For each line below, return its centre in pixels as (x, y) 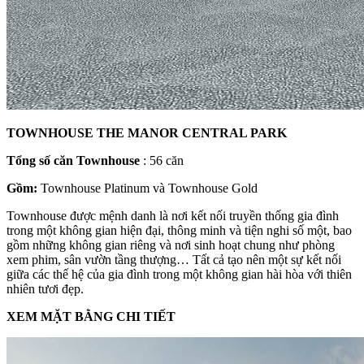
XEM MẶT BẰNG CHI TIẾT (91, 317)
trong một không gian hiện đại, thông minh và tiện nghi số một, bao (179, 231)
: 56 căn (162, 161)
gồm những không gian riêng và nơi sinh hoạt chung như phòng (171, 245)
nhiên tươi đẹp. (45, 289)
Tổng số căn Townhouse (73, 161)
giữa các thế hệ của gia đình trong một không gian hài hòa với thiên (179, 275)
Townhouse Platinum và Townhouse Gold (147, 188)
